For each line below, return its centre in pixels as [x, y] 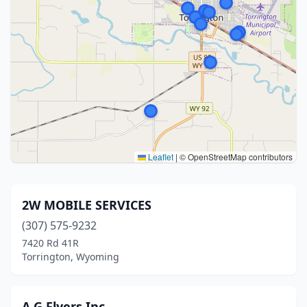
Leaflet [160, 157]
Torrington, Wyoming [71, 257]
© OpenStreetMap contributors [235, 157]
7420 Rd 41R [50, 243]
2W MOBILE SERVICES [87, 205]
